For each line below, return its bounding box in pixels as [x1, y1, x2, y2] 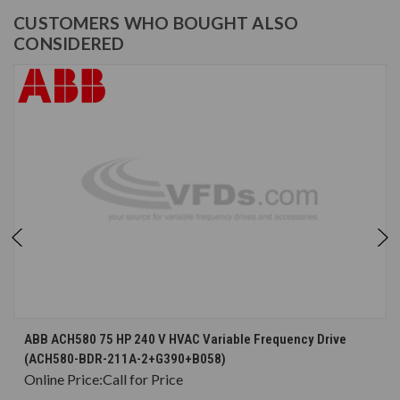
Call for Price [103, 371, 183, 388]
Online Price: [24, 371, 103, 388]
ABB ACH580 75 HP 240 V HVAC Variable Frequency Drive [24, 331, 346, 348]
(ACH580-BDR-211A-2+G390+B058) [24, 351, 226, 368]
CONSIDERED [13, 33, 125, 54]
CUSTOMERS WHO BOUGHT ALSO [13, 12, 299, 34]
